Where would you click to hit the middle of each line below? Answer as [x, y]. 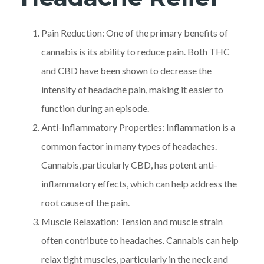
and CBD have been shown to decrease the [126, 70]
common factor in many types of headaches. [129, 146]
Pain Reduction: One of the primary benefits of [135, 32]
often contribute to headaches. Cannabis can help [140, 240]
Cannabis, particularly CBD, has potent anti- [129, 164]
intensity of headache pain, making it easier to [132, 89]
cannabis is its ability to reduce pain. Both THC [136, 51]
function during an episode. [95, 108]
